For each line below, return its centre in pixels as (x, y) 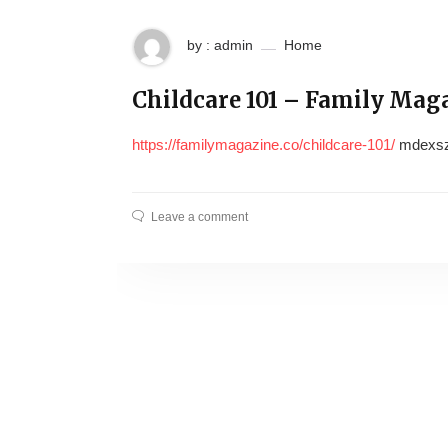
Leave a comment (199, 217)
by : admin (220, 45)
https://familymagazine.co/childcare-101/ (263, 144)
